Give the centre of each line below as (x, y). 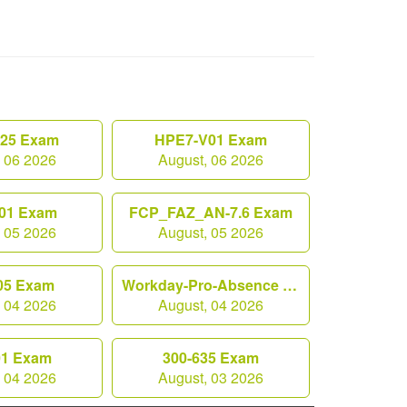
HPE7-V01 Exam (211, 139)
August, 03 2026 (211, 377)
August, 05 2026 (211, 232)
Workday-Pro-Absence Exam (290, 285)
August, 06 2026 (211, 159)
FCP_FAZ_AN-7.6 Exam (211, 212)
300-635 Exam (211, 357)
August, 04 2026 (211, 305)
